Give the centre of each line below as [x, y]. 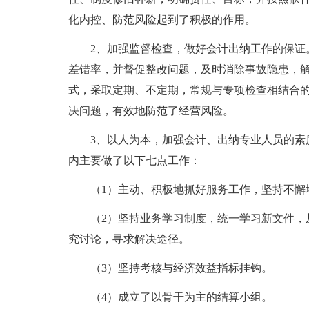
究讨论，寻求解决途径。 [129, 239]
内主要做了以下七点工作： [134, 160]
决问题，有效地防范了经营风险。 [151, 111]
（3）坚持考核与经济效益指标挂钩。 [170, 268]
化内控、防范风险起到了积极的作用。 [162, 20]
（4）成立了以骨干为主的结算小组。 [170, 297]
